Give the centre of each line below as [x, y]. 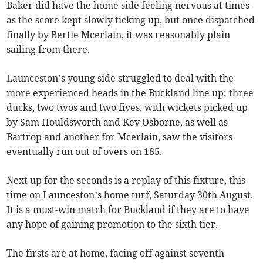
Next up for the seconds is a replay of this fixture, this [126, 180]
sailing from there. [48, 49]
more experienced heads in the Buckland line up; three [130, 92]
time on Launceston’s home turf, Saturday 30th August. [130, 195]
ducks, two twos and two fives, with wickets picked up [127, 107]
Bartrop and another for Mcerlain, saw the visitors [120, 136]
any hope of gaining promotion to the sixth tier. [112, 224]
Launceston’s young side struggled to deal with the [120, 78]
